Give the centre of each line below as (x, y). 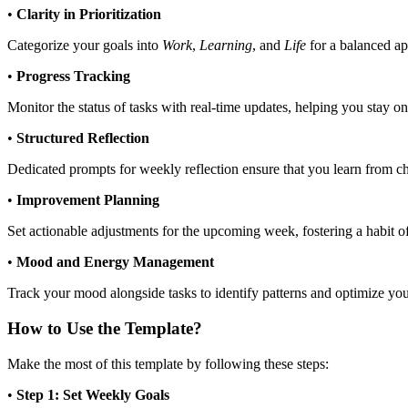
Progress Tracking (73, 76)
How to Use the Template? (105, 328)
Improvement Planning (88, 200)
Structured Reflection (83, 138)
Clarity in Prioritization (89, 15)
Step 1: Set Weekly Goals (93, 394)
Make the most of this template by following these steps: (168, 363)
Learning (226, 46)
